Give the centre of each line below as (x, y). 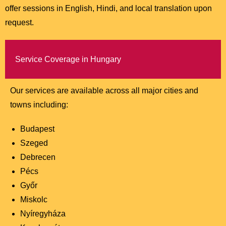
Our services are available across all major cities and (104, 91)
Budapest (37, 129)
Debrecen (38, 157)
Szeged (34, 143)
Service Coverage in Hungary (68, 60)
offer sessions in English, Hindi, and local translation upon (108, 9)
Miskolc (34, 200)
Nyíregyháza (43, 214)
